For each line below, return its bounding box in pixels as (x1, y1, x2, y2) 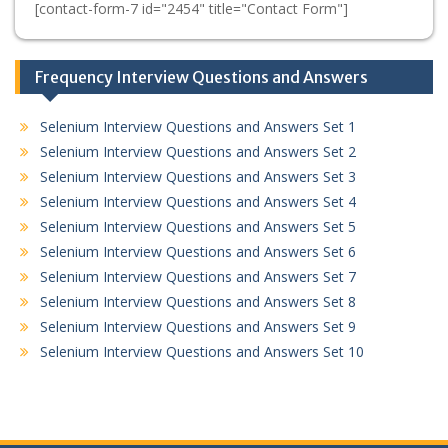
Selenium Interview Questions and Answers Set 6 (40, 241, 356, 261)
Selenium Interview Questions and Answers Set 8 (40, 291, 356, 311)
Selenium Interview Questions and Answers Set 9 (40, 316, 356, 336)
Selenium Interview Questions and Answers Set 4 (40, 191, 356, 211)
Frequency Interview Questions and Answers (35, 66, 368, 87)
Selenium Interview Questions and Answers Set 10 (40, 341, 364, 361)
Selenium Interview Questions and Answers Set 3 (40, 166, 356, 186)
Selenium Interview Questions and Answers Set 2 (40, 141, 356, 161)
